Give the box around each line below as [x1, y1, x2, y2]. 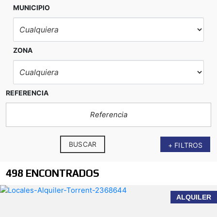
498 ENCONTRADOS [6, 167, 99, 180]
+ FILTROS [168, 141, 202, 150]
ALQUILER [176, 193, 211, 201]
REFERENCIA [6, 89, 48, 97]
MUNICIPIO [13, 3, 50, 12]
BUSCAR [69, 140, 96, 149]
